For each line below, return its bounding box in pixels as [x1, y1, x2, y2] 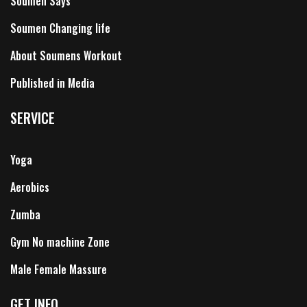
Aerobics [10, 179, 49, 196]
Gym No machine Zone [10, 234, 110, 251]
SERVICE [10, 108, 55, 129]
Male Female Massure [10, 261, 107, 278]
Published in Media [10, 75, 95, 92]
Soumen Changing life [10, 20, 110, 37]
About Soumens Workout [10, 47, 122, 64]
